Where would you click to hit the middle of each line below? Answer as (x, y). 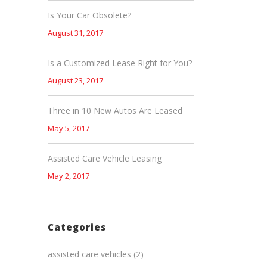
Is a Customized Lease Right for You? (120, 63)
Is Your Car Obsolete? (89, 15)
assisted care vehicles (89, 254)
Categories (77, 227)
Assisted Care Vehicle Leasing (105, 158)
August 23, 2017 (75, 80)
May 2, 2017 (69, 176)
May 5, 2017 (69, 128)
